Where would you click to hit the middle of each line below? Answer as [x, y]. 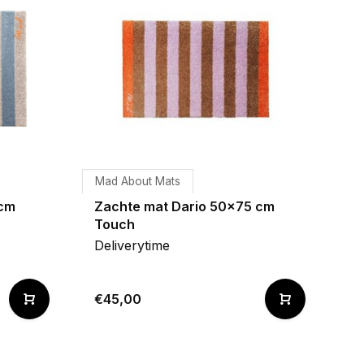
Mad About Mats [138, 181]
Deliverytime [132, 245]
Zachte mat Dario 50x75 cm [184, 206]
